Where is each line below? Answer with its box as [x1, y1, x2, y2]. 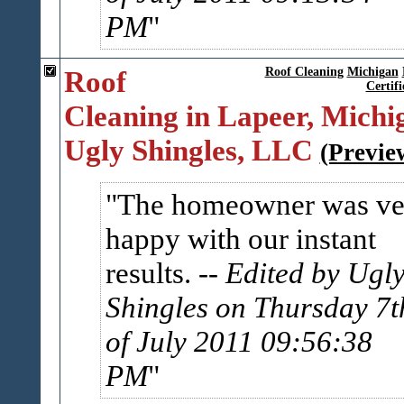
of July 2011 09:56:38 [105, 325, 372, 358]
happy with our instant [105, 222, 376, 255]
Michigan [346, 65, 399, 78]
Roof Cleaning [264, 65, 344, 78]
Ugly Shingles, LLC [63, 133, 313, 167]
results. [105, 256, 198, 289]
